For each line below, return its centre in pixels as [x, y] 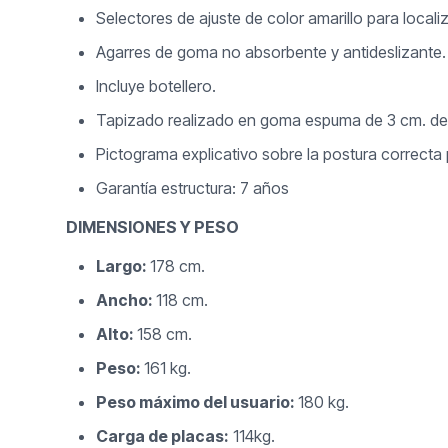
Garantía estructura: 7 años [193, 188]
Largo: [123, 266]
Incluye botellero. [156, 86]
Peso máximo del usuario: [197, 402]
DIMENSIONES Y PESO [153, 227]
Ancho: [126, 300]
